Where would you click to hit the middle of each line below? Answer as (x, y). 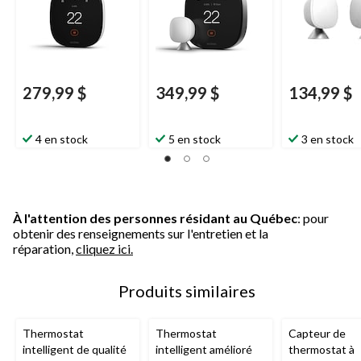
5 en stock (195, 139)
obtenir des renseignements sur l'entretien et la (141, 233)
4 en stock (62, 139)
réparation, (44, 248)
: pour (313, 218)
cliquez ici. (104, 248)
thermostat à (322, 349)
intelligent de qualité (75, 349)
